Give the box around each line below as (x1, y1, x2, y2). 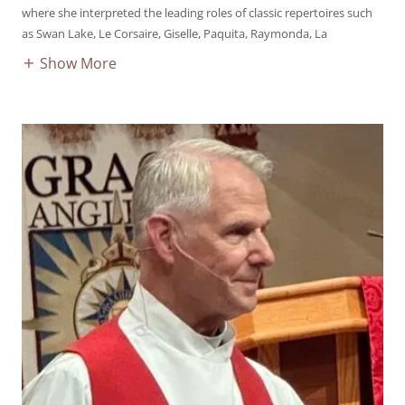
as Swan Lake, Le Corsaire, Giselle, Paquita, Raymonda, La (22, 24, 327, 42)
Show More (40, 52, 117, 73)
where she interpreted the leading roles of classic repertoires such (22, 4, 372, 21)
